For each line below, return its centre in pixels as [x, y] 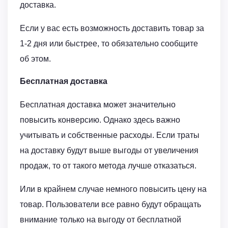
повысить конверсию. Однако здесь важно [100, 120]
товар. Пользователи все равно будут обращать [110, 205]
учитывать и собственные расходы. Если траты [110, 135]
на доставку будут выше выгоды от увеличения [109, 151]
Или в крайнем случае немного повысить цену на [113, 189]
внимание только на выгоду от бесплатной [101, 220]
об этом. [35, 59]
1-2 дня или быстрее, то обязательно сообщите [109, 44]
